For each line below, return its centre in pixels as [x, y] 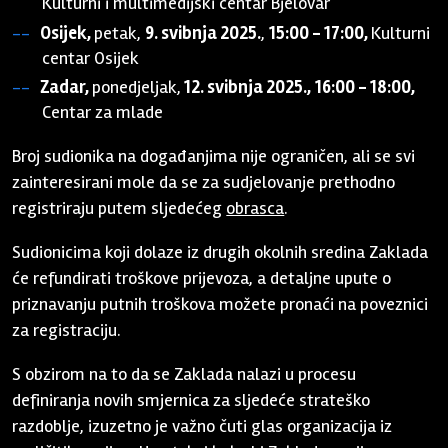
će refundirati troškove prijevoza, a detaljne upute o [202, 278]
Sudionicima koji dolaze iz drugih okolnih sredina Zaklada [220, 252]
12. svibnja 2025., [246, 87]
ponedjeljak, [137, 87]
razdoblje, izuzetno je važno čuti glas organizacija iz [202, 426]
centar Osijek [91, 57]
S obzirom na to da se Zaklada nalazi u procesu [184, 374]
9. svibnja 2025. [203, 32]
